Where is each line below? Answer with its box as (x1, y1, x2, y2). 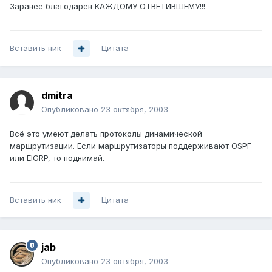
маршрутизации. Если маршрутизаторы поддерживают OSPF (10, 141, 251, 151)
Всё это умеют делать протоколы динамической (10, 129, 202, 139)
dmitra (41, 89, 73, 102)
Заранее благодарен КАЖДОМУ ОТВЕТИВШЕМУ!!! (10, 1, 205, 12)
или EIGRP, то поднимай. (10, 153, 104, 163)
